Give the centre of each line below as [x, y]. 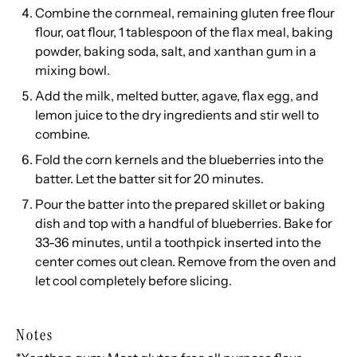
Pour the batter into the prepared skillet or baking [180, 204]
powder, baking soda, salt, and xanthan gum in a [176, 51]
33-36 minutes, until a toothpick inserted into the [178, 242]
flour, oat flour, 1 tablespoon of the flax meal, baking [184, 32]
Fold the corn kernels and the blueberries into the [179, 159]
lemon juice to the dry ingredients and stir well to [177, 115]
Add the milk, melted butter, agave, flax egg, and [177, 96]
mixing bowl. [74, 70]
